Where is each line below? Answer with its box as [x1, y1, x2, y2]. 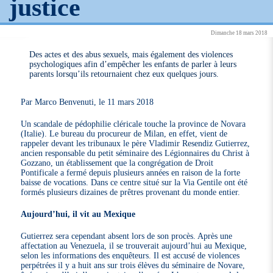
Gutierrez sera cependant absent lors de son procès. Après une [21, 230, 233, 241]
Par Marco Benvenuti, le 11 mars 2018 [21, 96, 154, 107]
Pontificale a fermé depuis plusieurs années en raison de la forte [21, 167, 241, 177]
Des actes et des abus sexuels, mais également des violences [29, 49, 233, 59]
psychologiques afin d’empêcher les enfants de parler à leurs [29, 58, 237, 69]
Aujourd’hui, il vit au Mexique [21, 208, 136, 219]
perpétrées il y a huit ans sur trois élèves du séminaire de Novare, [21, 260, 246, 270]
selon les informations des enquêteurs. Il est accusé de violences [21, 250, 240, 260]
